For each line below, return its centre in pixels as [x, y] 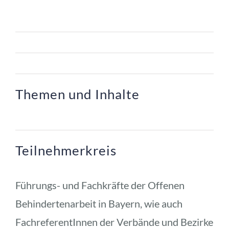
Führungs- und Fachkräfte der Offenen [100, 185]
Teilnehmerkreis [66, 150]
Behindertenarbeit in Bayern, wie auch [99, 203]
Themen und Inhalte [77, 94]
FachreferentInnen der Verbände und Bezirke [114, 222]
